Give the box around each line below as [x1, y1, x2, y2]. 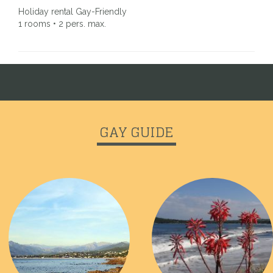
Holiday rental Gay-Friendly [18, 7, 127, 17]
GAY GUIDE [100, 120, 173, 145]
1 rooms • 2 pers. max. [18, 19, 106, 29]
